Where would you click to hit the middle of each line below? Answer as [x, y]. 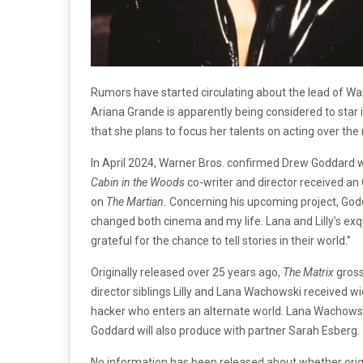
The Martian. [137, 202]
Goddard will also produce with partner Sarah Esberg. [225, 331]
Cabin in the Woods [139, 183]
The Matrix [308, 273]
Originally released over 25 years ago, [187, 273]
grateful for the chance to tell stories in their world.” [221, 241]
